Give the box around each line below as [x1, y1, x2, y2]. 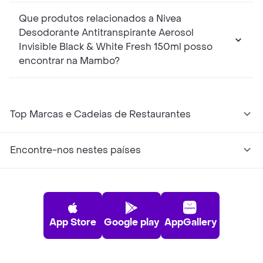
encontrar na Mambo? [19, 55, 120, 68]
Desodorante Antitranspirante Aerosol [19, 26, 194, 39]
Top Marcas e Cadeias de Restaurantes [10, 108, 191, 121]
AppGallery [164, 216, 217, 229]
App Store [49, 216, 96, 229]
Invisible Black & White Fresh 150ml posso [19, 41, 213, 53]
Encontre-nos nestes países [10, 144, 141, 157]
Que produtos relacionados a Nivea [19, 12, 181, 25]
